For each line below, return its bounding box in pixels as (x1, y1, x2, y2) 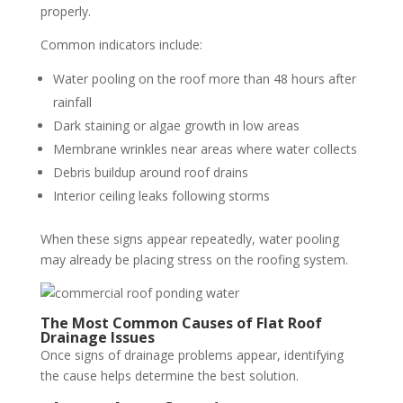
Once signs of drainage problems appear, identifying (40, 346, 344, 363)
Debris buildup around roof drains (52, 164, 248, 181)
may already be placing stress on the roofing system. (40, 251, 348, 268)
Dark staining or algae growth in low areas (52, 117, 300, 134)
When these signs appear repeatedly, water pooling (40, 230, 339, 247)
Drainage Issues (40, 327, 155, 347)
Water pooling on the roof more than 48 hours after (52, 70, 356, 87)
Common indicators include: (40, 36, 202, 53)
